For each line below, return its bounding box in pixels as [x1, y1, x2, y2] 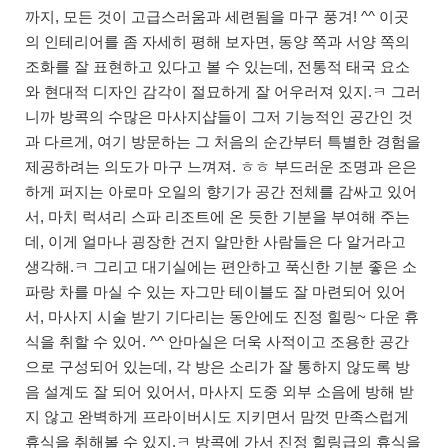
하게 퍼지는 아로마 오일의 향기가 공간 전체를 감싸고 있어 [25, 183, 417, 201]
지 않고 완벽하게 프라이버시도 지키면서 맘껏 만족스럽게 [25, 408, 409, 426]
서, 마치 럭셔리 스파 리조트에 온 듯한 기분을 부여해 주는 [25, 208, 410, 226]
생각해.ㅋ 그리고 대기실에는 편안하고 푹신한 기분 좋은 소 [25, 258, 417, 276]
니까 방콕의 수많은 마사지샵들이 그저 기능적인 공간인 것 [25, 108, 413, 126]
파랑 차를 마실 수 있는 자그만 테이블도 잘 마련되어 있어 [25, 283, 406, 301]
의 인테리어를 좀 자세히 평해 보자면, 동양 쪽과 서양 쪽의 [25, 33, 410, 51]
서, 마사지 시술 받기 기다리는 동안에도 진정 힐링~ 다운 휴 [25, 308, 419, 326]
